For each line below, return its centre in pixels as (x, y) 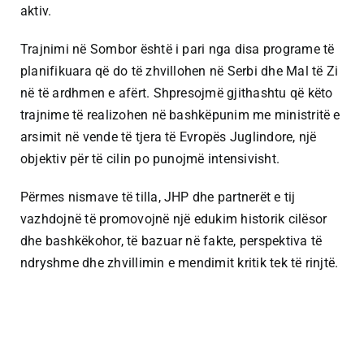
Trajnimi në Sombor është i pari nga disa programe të (178, 49)
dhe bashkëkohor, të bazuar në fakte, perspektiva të (171, 241)
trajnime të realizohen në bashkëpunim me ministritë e (180, 115)
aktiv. (36, 11)
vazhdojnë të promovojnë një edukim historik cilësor (174, 219)
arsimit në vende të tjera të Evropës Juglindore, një (169, 137)
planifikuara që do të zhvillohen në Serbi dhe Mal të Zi (180, 71)
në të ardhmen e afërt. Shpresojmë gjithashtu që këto (177, 93)
